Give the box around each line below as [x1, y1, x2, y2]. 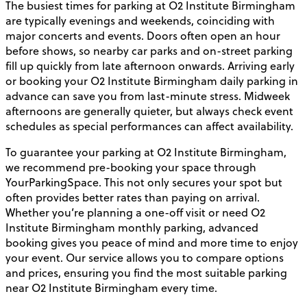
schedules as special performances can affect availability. [5, 119, 293, 134]
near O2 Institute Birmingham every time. [5, 280, 217, 296]
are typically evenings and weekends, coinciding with [5, 13, 275, 29]
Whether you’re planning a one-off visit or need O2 [5, 205, 265, 221]
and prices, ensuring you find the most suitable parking [5, 265, 287, 281]
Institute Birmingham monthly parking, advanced [5, 220, 258, 236]
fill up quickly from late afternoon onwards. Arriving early [5, 58, 295, 74]
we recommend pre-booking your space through [5, 160, 256, 175]
